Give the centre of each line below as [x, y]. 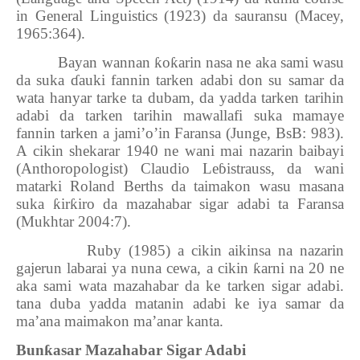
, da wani [307, 168]
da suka [43, 80]
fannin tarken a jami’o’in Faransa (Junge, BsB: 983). [180, 133]
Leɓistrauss [236, 168]
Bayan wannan [106, 62]
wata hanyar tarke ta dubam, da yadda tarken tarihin [180, 98]
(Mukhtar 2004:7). [74, 221]
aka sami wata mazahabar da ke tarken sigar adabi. [180, 286]
